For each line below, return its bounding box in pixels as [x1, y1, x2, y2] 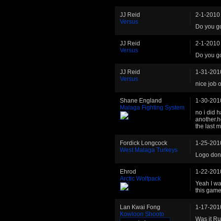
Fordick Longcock [120, 139, 167, 147]
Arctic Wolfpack [120, 175, 161, 182]
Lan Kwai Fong [120, 203, 160, 211]
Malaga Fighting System [120, 104, 184, 111]
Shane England [120, 97, 162, 104]
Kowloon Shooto [120, 210, 164, 218]
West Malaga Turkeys [120, 146, 178, 153]
